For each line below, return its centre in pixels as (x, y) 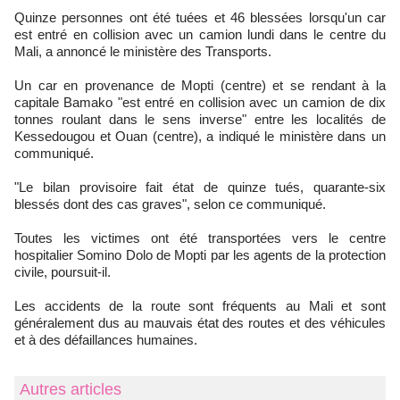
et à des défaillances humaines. (106, 340)
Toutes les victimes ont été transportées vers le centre (200, 238)
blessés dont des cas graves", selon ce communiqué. (170, 204)
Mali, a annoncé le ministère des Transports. (143, 52)
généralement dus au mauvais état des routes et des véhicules (200, 323)
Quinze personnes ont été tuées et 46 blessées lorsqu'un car (20, 18)
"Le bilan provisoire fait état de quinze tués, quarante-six (200, 187)
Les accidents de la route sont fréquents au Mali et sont (200, 306)
